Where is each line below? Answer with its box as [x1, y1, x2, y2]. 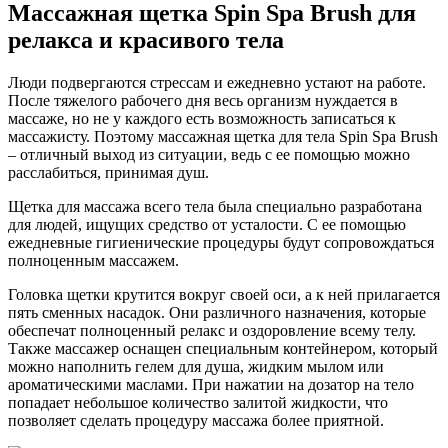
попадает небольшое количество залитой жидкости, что [8, 393, 388, 411]
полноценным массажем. [8, 251, 179, 269]
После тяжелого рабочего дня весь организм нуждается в [8, 91, 398, 109]
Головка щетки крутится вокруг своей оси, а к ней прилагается [8, 285, 440, 303]
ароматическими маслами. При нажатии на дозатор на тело [8, 375, 414, 393]
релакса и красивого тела [8, 27, 284, 54]
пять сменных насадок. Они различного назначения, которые [8, 303, 426, 321]
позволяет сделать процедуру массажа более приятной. [8, 411, 384, 429]
